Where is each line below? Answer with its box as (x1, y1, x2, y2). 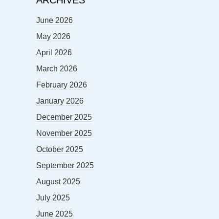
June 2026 (36, 16, 73, 25)
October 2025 (36, 145, 83, 154)
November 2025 (36, 129, 92, 138)
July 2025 (36, 194, 70, 202)
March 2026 (36, 65, 77, 73)
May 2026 (36, 32, 70, 41)
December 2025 (36, 113, 92, 122)
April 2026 (36, 48, 72, 57)
